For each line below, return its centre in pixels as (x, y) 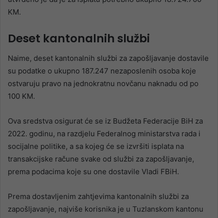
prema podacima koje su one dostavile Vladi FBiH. (93, 171)
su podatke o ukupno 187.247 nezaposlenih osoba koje (102, 71)
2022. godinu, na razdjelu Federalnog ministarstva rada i (104, 133)
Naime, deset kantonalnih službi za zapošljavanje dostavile (108, 58)
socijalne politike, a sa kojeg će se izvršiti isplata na (96, 146)
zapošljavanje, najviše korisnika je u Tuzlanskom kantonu (106, 209)
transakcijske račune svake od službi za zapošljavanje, (101, 159)
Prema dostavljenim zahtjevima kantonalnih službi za (98, 196)
